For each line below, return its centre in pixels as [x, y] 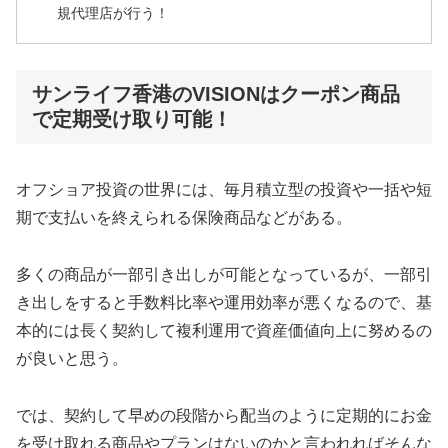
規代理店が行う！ [113, 12]
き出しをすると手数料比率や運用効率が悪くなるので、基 [224, 302]
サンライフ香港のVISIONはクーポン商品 [216, 93]
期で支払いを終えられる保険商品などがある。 [184, 217]
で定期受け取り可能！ [132, 118]
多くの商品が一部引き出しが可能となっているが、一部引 [224, 274]
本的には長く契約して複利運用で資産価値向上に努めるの [224, 330]
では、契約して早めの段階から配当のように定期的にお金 [224, 415]
